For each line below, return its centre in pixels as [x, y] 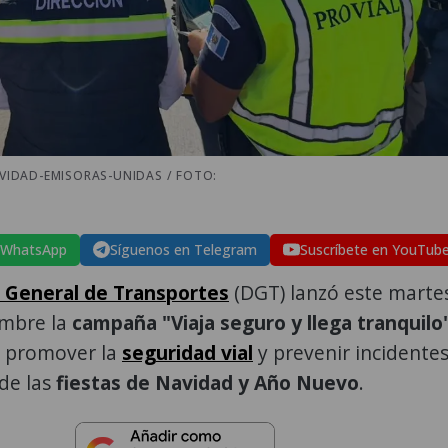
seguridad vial [187, 352]
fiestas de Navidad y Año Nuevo [207, 382]
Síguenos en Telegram [183, 249]
